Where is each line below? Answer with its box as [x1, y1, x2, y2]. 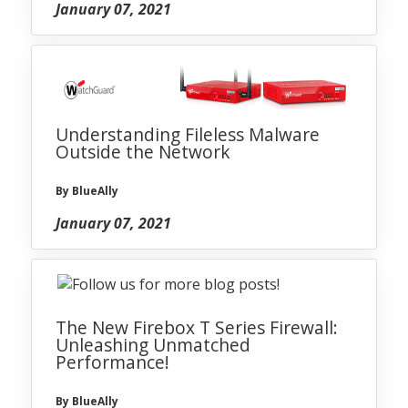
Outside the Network [56, 139, 230, 165]
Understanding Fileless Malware [56, 122, 320, 148]
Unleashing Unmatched [56, 332, 250, 358]
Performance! [56, 350, 169, 375]
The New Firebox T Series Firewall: [56, 315, 338, 341]
